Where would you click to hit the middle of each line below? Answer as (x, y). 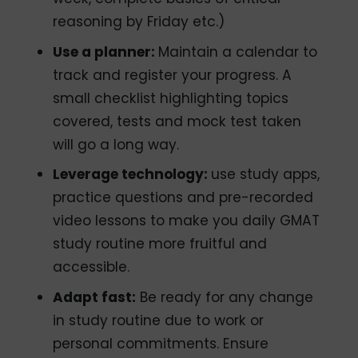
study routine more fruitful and (160, 244)
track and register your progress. (168, 75)
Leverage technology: (132, 175)
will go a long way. (116, 144)
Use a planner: (106, 52)
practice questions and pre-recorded (183, 198)
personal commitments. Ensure (161, 344)
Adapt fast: (95, 298)
